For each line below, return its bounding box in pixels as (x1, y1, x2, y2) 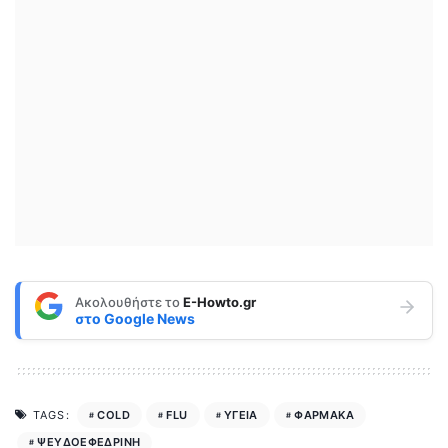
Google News (104, 309, 195, 327)
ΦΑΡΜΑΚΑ (294, 407, 354, 422)
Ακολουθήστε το (75, 293, 183, 310)
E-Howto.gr (183, 293, 256, 310)
